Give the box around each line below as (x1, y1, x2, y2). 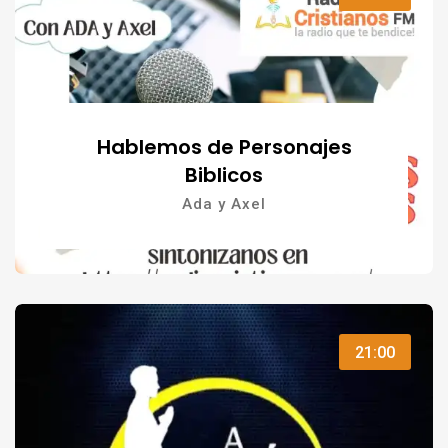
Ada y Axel (182, 195, 266, 214)
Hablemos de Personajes (96, 133, 352, 162)
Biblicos (185, 161, 263, 190)
